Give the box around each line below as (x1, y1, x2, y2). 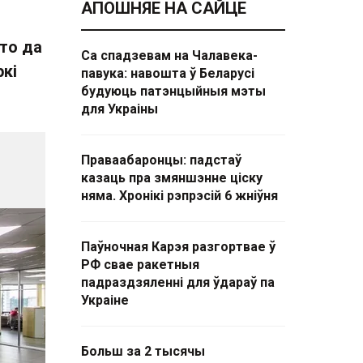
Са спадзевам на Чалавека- (81, 48, 258, 63)
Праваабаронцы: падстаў (81, 152, 241, 168)
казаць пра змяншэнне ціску (81, 170, 263, 186)
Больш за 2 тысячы (81, 344, 205, 359)
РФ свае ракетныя (81, 257, 199, 272)
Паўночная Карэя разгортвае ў (81, 239, 275, 254)
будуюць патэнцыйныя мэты (81, 83, 266, 99)
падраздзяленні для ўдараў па (81, 275, 275, 290)
